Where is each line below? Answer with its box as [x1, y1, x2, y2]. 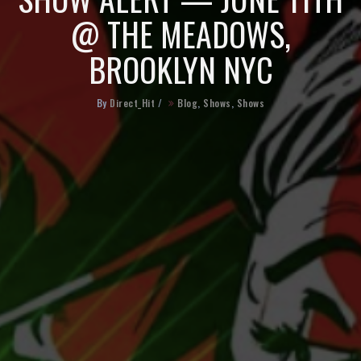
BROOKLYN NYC [88, 45, 273, 93]
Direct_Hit [110, 96, 156, 110]
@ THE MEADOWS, [70, 10, 291, 58]
